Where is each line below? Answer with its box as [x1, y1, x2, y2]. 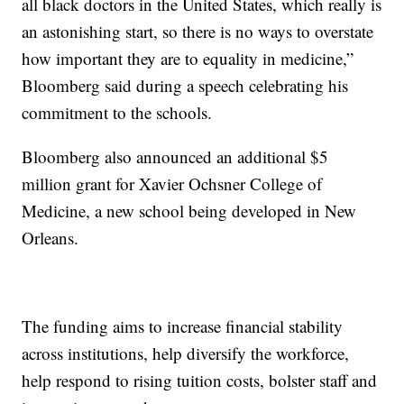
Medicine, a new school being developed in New [22, 198, 357, 222]
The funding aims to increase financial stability [22, 314, 344, 337]
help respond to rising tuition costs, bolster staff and [22, 368, 378, 391]
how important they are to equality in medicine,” [22, 46, 354, 69]
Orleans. [22, 225, 79, 249]
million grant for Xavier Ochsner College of [22, 171, 323, 195]
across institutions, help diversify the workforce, [22, 341, 350, 364]
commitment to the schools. [22, 100, 213, 124]
